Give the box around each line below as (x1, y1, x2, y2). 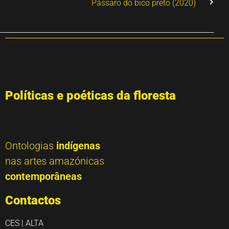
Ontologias (5, 139, 56, 152)
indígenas (56, 139, 100, 152)
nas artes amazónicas (5, 154, 104, 167)
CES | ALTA (5, 218, 43, 228)
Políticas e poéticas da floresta (5, 88, 176, 103)
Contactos (5, 193, 61, 208)
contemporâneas (5, 170, 82, 182)
